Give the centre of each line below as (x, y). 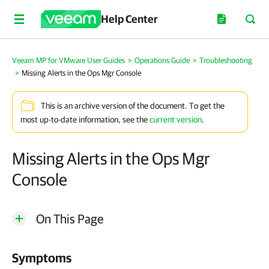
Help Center (129, 19)
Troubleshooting (226, 60)
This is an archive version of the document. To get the (133, 106)
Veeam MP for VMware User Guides (68, 60)
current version (176, 119)
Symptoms (42, 258)
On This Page (70, 219)
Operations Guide (162, 60)
